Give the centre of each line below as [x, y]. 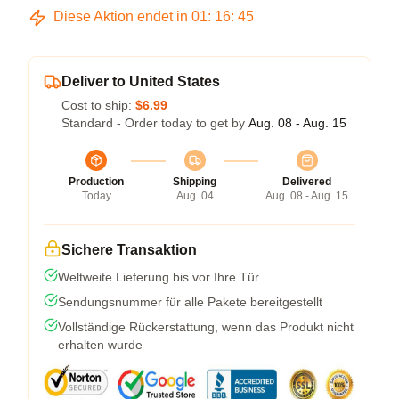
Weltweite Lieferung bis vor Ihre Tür [159, 277]
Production [96, 182]
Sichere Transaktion [129, 250]
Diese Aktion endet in [121, 16]
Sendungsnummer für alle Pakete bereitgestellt [190, 302]
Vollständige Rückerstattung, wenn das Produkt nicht [206, 327]
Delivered [307, 182]
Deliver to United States [141, 81]
